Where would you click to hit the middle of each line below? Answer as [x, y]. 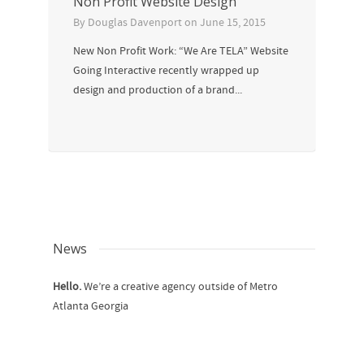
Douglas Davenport [135, 23]
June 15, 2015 [233, 23]
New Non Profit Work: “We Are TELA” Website [181, 52]
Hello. [67, 287]
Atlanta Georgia [91, 307]
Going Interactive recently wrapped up [166, 71]
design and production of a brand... [158, 91]
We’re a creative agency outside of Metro [180, 287]
